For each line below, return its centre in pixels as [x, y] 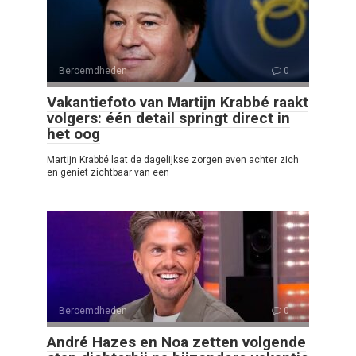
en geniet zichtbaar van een [108, 172]
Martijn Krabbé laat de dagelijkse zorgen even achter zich [173, 159]
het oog [74, 133]
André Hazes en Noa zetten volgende [176, 342]
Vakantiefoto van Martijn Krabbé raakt [178, 102]
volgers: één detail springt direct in [168, 118]
